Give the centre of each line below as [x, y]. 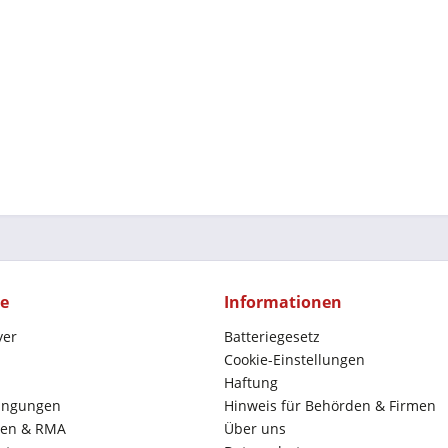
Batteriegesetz [272, 336]
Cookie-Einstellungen [294, 359]
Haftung [251, 382]
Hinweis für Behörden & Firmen [330, 405]
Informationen [283, 302]
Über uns [255, 428]
